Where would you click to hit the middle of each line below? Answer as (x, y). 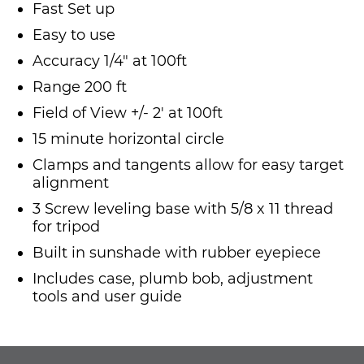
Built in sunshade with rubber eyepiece (177, 253)
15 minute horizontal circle (128, 139)
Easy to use (74, 35)
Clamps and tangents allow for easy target (188, 165)
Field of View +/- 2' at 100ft (128, 113)
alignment (71, 183)
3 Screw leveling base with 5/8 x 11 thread (183, 209)
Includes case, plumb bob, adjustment (173, 279)
